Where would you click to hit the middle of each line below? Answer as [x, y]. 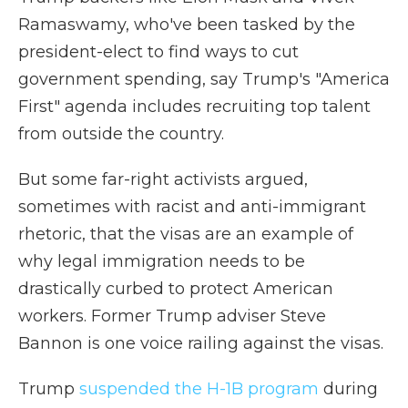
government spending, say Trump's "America [204, 79]
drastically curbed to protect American [176, 289]
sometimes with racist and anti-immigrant [192, 207]
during [348, 389]
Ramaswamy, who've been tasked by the [187, 25]
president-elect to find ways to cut [158, 52]
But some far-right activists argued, [163, 179]
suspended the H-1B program [199, 389]
